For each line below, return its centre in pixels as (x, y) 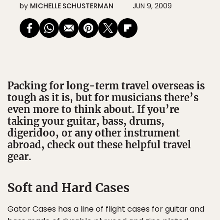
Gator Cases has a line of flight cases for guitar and (106, 209)
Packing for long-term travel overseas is (106, 86)
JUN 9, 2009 (152, 6)
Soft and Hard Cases (69, 188)
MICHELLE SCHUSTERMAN (72, 6)
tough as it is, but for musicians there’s (103, 97)
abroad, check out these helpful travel (99, 145)
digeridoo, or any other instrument (94, 133)
